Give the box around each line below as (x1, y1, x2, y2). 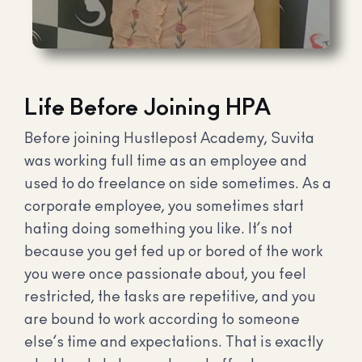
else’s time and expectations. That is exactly (24, 335, 323, 351)
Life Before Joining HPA (24, 97, 271, 120)
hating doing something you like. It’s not (24, 222, 293, 238)
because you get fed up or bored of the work (24, 245, 323, 260)
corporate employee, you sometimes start (24, 200, 304, 215)
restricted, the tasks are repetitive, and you (24, 290, 316, 305)
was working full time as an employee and (24, 154, 307, 170)
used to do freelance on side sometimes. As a (24, 177, 331, 192)
